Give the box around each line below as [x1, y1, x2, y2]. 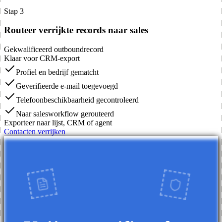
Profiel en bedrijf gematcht [16, 68, 99, 77]
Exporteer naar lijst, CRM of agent [4, 118, 112, 127]
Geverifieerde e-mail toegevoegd [16, 82, 118, 91]
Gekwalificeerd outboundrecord [4, 45, 104, 54]
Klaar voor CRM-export [4, 54, 80, 63]
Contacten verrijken [4, 127, 65, 136]
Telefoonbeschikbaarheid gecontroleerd [16, 96, 139, 105]
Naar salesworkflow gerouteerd [16, 110, 114, 118]
